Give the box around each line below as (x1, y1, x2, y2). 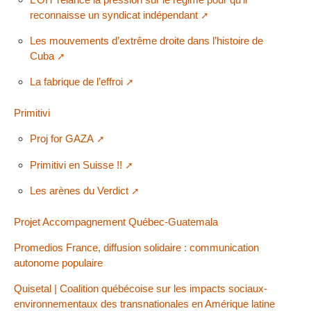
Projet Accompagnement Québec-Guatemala (14, 215, 218, 228)
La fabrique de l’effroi (29, 76, 123, 88)
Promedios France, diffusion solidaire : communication (14, 241, 259, 253)
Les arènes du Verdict (29, 184, 128, 196)
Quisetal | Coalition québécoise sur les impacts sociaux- (14, 282, 267, 294)
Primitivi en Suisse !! (29, 158, 122, 171)
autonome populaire (14, 256, 103, 269)
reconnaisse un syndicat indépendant (29, 8, 198, 21)
